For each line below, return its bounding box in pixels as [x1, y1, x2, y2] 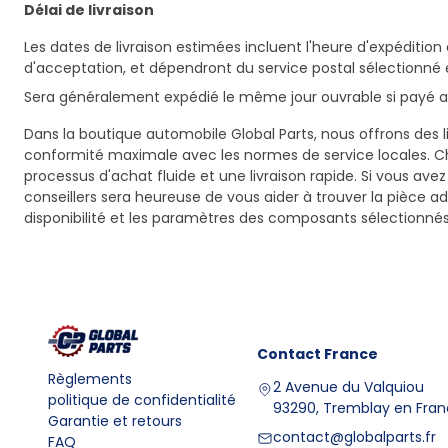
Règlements [48, 369, 132, 390]
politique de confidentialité [48, 390, 236, 411]
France [324, 344, 378, 364]
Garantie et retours [48, 411, 182, 432]
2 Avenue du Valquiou [273, 377, 424, 397]
